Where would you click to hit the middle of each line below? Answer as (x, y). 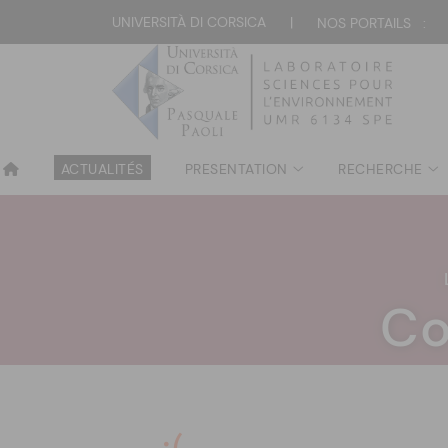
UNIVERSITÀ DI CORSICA (189, 22)
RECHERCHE (380, 168)
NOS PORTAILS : (371, 23)
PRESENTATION (236, 168)
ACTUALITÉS (102, 168)
